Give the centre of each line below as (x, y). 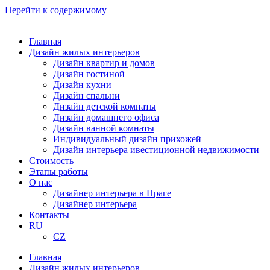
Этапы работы (58, 171)
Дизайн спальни (86, 96)
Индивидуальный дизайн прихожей (127, 139)
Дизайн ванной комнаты (104, 128)
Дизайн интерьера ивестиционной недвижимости (156, 150)
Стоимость (51, 161)
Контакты (49, 215)
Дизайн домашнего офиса (106, 117)
